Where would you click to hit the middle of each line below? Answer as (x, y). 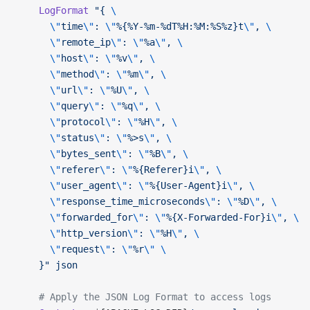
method (77, 74)
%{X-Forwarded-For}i (219, 217)
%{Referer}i (163, 170)
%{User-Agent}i (188, 185)
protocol (83, 122)
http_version (94, 233)
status (77, 138)
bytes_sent (89, 154)
